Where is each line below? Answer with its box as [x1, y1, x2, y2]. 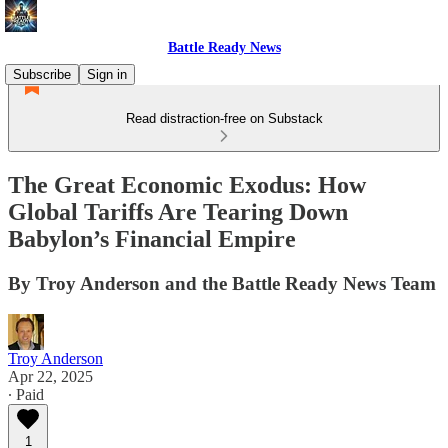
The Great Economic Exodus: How [8, 171, 366, 198]
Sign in [87, 67, 127, 82]
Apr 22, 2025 [8, 367, 93, 385]
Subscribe [13, 67, 71, 82]
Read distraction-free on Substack [125, 111, 323, 126]
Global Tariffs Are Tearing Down [8, 198, 348, 225]
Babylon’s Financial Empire [8, 225, 296, 252]
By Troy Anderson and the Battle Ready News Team [8, 272, 436, 294]
